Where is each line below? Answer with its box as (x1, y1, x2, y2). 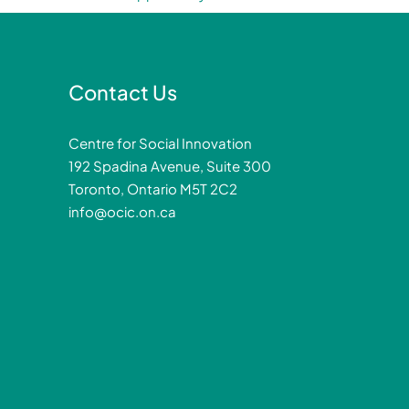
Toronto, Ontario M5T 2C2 (68, 180, 237, 198)
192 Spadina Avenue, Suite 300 (68, 157, 271, 175)
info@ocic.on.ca (68, 203, 176, 221)
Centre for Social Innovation (68, 134, 252, 152)
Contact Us (68, 79, 177, 106)
